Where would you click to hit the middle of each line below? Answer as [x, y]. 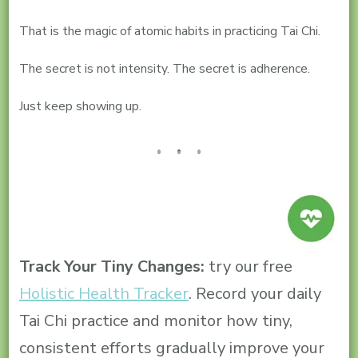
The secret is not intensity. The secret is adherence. [164, 69]
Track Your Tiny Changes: [113, 267]
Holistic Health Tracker [103, 294]
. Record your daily [255, 294]
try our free [250, 267]
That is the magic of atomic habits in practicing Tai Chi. [169, 32]
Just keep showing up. [80, 107]
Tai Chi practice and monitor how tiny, [155, 321]
